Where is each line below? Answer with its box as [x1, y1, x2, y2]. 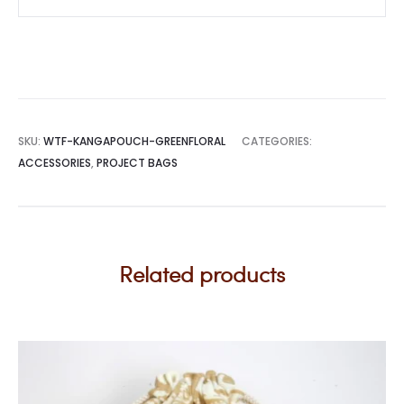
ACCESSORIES [18, 155, 91, 170]
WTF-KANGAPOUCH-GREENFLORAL [43, 133, 225, 149]
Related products [119, 259, 285, 289]
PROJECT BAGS [96, 155, 178, 170]
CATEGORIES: [242, 133, 312, 149]
